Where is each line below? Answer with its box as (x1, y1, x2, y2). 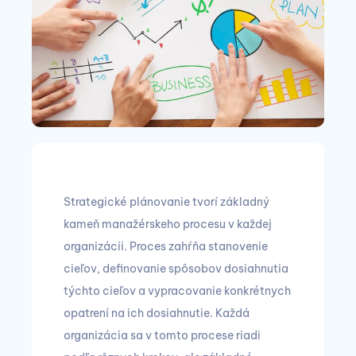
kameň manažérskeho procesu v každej (64, 217, 272, 231)
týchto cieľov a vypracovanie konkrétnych (64, 284, 291, 298)
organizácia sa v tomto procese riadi (64, 328, 261, 342)
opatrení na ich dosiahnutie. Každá (64, 306, 250, 320)
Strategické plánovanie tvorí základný (64, 195, 269, 209)
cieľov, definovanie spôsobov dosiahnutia (64, 261, 288, 276)
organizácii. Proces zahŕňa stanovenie (64, 239, 268, 253)
